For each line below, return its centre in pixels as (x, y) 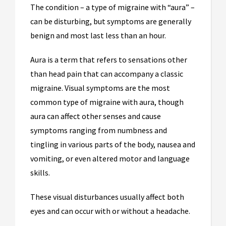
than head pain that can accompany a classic (107, 74)
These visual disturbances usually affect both (107, 197)
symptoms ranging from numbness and (99, 130)
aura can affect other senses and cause (96, 116)
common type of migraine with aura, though (107, 102)
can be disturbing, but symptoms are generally (111, 21)
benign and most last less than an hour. (99, 36)
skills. (41, 173)
